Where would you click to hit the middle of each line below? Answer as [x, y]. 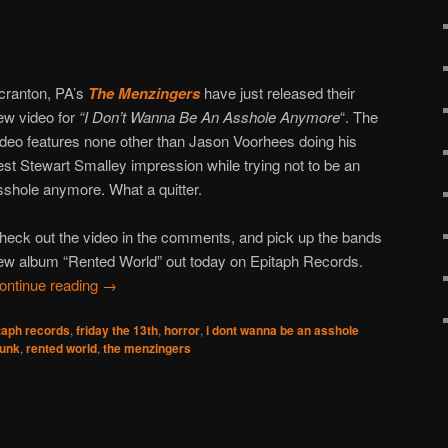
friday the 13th [117, 330]
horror [182, 330]
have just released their [278, 92]
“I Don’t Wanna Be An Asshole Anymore [210, 116]
